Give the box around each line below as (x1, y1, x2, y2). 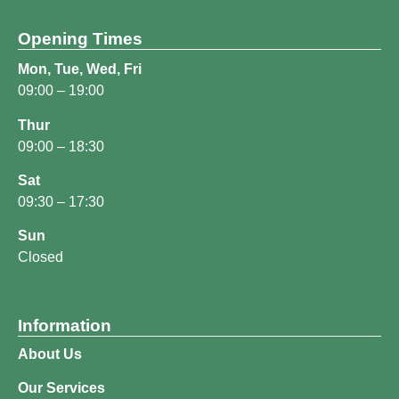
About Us (18, 346, 82, 362)
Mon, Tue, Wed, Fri (18, 61, 142, 77)
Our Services (18, 379, 105, 395)
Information (18, 315, 111, 335)
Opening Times (18, 29, 142, 49)
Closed (18, 249, 63, 265)
